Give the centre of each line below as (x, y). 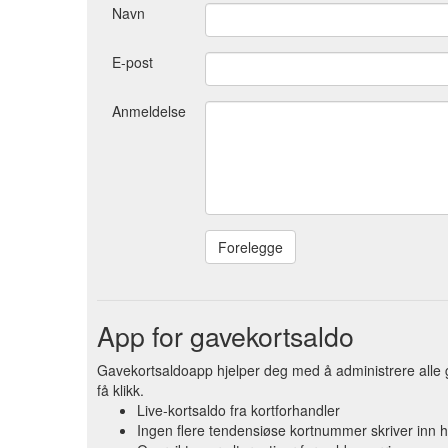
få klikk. (120, 389)
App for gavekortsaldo (225, 335)
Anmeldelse (149, 110)
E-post (132, 61)
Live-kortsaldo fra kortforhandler (238, 409)
